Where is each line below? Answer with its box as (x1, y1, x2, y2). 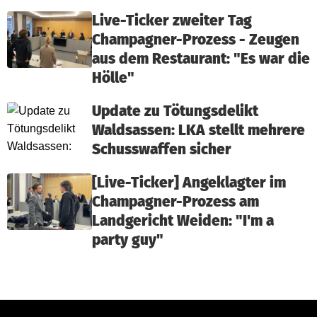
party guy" (92, 231, 163, 250)
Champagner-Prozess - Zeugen (92, 31, 299, 50)
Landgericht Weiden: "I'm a (92, 212, 274, 231)
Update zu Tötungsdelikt (92, 103, 258, 121)
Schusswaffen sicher (92, 141, 231, 159)
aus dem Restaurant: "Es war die (92, 50, 310, 69)
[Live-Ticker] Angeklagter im (92, 174, 286, 192)
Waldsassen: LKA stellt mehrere (92, 122, 305, 140)
